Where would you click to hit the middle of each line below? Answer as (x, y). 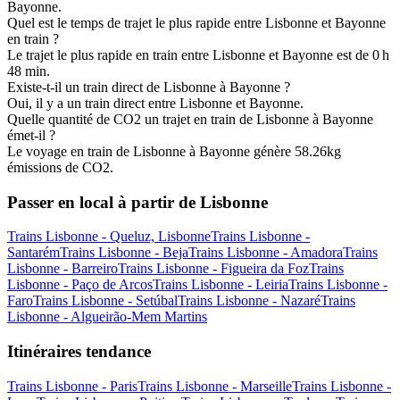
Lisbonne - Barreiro (62, 269)
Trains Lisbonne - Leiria (221, 285)
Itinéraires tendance (79, 351)
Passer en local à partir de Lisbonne (137, 202)
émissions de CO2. (60, 167)
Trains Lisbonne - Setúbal (105, 301)
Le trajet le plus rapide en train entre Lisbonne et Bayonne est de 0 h (198, 54)
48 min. (29, 71)
